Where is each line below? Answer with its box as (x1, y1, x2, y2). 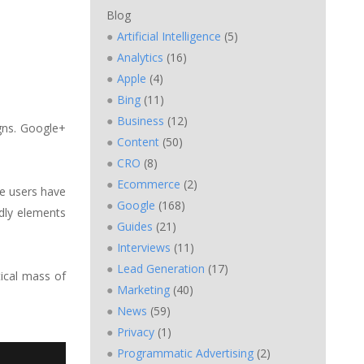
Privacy (117, 323, 154, 340)
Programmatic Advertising (117, 344, 253, 361)
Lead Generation (117, 260, 205, 276)
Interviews (117, 239, 171, 255)
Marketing (117, 281, 170, 297)
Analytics (117, 49, 163, 65)
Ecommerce (117, 175, 180, 192)
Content (117, 133, 159, 149)
